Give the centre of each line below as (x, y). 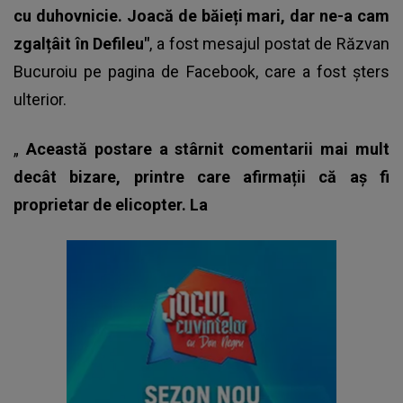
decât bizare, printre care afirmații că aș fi (201, 177)
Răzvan (363, 44)
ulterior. (40, 100)
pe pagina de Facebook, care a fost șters (233, 72)
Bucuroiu (45, 72)
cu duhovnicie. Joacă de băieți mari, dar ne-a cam (201, 16)
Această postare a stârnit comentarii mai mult (208, 149)
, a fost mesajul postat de (243, 44)
